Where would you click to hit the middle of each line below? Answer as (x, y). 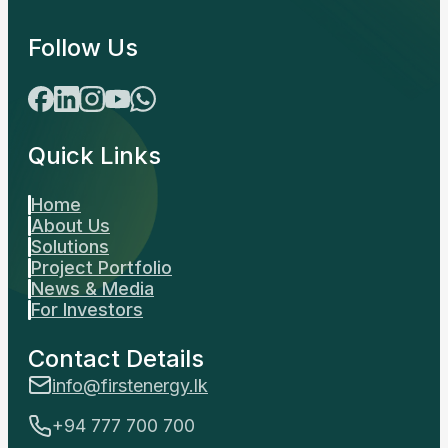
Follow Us (83, 47)
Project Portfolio (101, 267)
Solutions (70, 246)
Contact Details (116, 358)
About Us (70, 225)
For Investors (87, 309)
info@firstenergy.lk (130, 385)
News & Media (92, 288)
